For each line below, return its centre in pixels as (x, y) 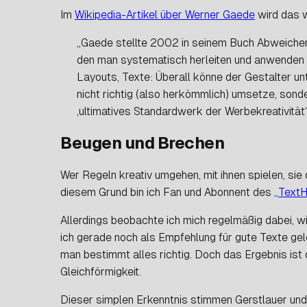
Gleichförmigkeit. (101, 271)
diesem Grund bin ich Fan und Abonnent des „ (169, 192)
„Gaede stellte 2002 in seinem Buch (167, 42)
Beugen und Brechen (143, 143)
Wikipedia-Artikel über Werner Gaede (165, 14)
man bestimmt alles (110, 254)
